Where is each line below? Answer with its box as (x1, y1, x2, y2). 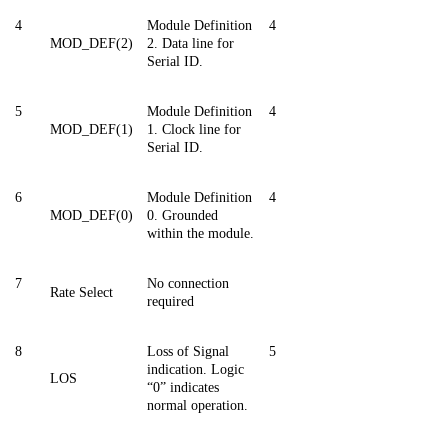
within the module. (147, 226, 254, 242)
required (147, 294, 194, 310)
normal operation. (147, 398, 248, 414)
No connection (147, 276, 229, 292)
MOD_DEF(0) (50, 208, 133, 224)
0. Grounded (147, 208, 218, 224)
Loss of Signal (147, 344, 229, 360)
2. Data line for (147, 36, 234, 52)
